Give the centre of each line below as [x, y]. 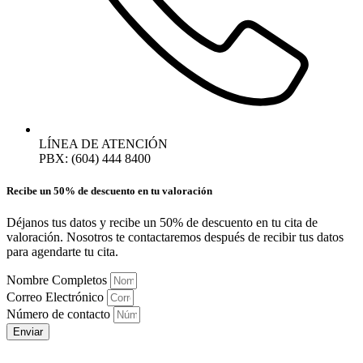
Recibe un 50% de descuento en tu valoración [109, 190]
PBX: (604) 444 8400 [95, 159]
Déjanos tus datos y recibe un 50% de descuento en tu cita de [162, 222]
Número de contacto [60, 314]
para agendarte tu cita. [62, 251]
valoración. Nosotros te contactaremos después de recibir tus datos [175, 237]
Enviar [28, 331]
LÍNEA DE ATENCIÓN [103, 144]
